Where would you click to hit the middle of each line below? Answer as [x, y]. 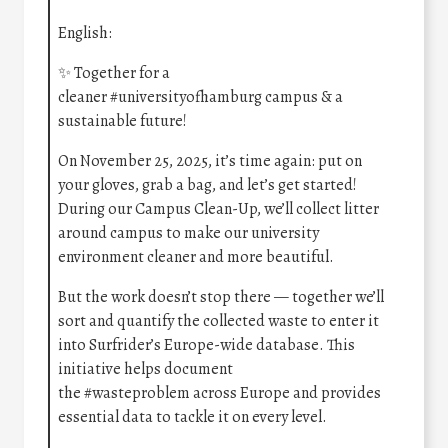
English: [85, 33]
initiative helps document [145, 369]
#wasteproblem [137, 393]
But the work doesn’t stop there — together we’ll [221, 297]
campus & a [302, 97]
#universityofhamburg [186, 97]
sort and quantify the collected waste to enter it [218, 321]
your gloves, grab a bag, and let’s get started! [207, 185]
